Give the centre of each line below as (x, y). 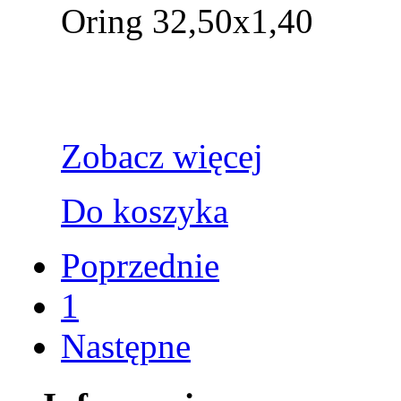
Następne (126, 346)
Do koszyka (145, 211)
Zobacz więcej (162, 157)
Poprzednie (140, 266)
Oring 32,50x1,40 (187, 21)
